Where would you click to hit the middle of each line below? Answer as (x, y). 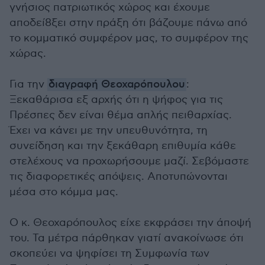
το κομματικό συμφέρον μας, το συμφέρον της (129, 38)
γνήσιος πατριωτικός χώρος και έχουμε (110, 7)
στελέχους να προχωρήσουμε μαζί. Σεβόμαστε (129, 161)
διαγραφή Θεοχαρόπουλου (117, 85)
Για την (28, 84)
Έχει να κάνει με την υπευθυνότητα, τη (109, 130)
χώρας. (28, 54)
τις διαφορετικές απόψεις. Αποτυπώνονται (119, 177)
